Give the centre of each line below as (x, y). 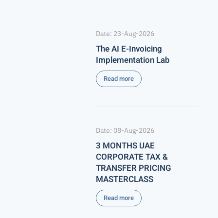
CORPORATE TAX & (132, 157)
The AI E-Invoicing (129, 49)
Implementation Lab (133, 60)
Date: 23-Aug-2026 (125, 34)
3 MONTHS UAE (125, 146)
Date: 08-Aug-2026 (125, 130)
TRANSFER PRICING (134, 168)
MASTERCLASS (125, 179)
